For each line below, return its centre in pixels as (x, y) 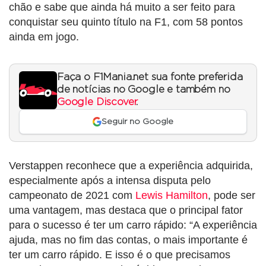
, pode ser (232, 196)
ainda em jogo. (44, 37)
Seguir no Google (138, 122)
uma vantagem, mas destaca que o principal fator (126, 210)
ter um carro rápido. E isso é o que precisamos (120, 255)
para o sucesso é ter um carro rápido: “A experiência (133, 225)
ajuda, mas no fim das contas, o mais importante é (128, 240)
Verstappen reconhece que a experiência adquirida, (131, 166)
